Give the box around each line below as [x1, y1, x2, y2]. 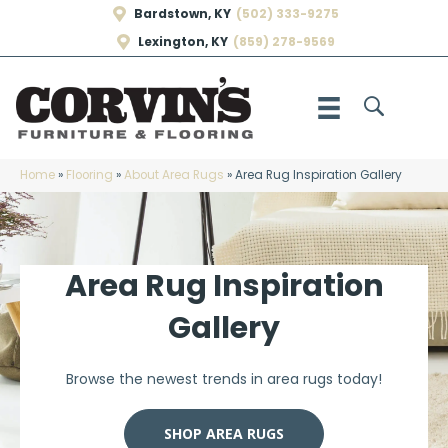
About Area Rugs [124, 167, 224, 184]
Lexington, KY [138, 33, 228, 50]
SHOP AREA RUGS [164, 424, 284, 444]
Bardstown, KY [134, 5, 231, 22]
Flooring [66, 167, 113, 184]
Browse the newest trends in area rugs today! [66, 369, 382, 390]
